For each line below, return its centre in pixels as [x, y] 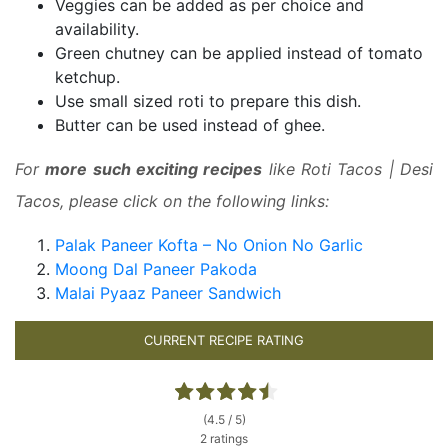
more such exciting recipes [154, 169]
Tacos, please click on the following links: [172, 201]
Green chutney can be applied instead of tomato [239, 53]
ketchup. [87, 77]
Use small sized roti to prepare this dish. [208, 101]
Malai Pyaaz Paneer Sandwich [168, 293]
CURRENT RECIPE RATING [224, 340]
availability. [97, 29]
